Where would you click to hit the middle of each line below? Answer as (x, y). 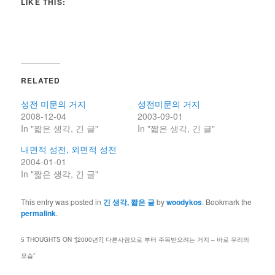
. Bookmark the (227, 201)
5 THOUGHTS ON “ (48, 239)
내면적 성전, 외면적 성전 (69, 149)
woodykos (184, 202)
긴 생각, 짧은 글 (129, 202)
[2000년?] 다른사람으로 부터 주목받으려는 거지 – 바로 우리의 (163, 239)
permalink (39, 213)
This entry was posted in (62, 201)
